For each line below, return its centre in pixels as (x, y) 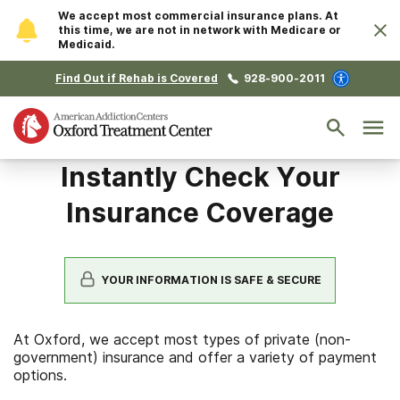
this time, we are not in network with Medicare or (200, 30)
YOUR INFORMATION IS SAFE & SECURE (212, 280)
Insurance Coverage (200, 212)
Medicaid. (87, 44)
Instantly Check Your (200, 177)
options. (40, 375)
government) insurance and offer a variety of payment (195, 357)
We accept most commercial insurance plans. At (198, 16)
